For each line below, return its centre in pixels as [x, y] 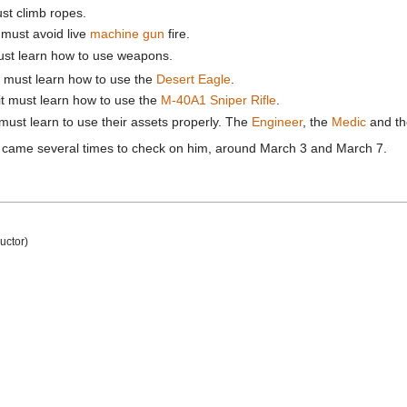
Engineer [278, 121]
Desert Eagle [193, 79]
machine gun [128, 34]
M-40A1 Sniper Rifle [218, 100]
